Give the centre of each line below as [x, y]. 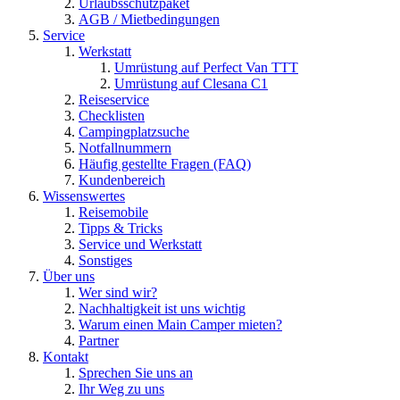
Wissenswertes [84, 196]
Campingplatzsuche [134, 131]
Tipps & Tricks [121, 228]
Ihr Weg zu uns [121, 388]
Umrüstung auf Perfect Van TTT [206, 67]
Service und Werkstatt [140, 244]
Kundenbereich [122, 179]
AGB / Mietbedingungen [149, 19]
